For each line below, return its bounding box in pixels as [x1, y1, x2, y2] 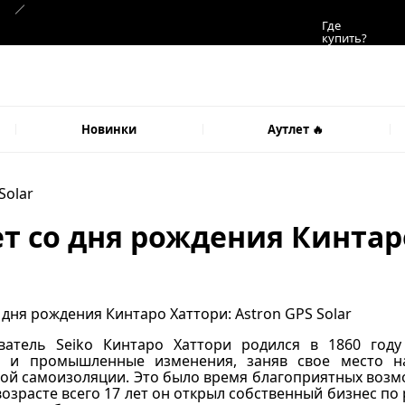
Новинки [81, 121, 137, 137]
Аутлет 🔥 [268, 121, 325, 137]
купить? [322, 30, 367, 46]
